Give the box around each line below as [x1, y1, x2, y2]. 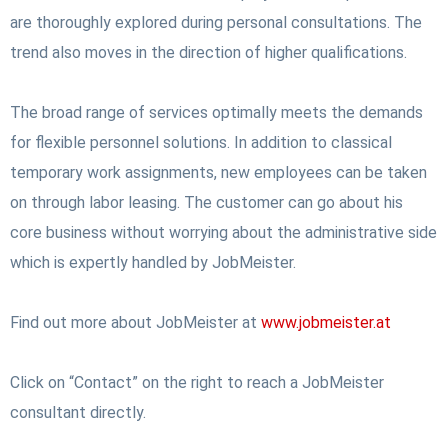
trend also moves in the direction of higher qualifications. [10, 43, 407, 63]
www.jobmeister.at [261, 313, 391, 333]
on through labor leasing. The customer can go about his [10, 193, 403, 213]
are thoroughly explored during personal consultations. [10, 13, 394, 33]
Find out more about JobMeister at [10, 313, 261, 333]
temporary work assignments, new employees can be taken [10, 163, 427, 183]
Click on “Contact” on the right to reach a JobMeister [10, 373, 384, 393]
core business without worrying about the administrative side [10, 223, 437, 243]
